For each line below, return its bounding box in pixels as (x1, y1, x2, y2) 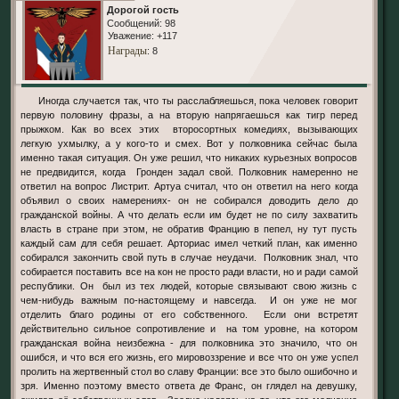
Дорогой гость (106, 4, 179, 15)
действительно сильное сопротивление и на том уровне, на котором (20, 322, 358, 334)
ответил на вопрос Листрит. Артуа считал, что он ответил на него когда (20, 180, 358, 191)
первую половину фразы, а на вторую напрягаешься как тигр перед (20, 109, 358, 120)
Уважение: (107, 29, 154, 41)
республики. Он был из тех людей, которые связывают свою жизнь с (20, 280, 358, 291)
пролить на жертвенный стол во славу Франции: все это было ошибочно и (20, 365, 358, 377)
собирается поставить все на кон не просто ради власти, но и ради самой (20, 265, 358, 277)
